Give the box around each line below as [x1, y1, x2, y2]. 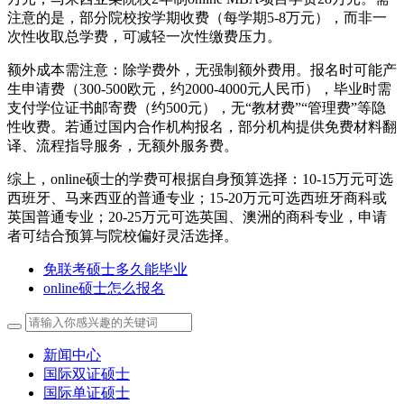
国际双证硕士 [43, 365, 130, 381]
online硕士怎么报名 [43, 280, 165, 296]
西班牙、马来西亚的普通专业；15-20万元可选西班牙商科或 [7, 189, 387, 206]
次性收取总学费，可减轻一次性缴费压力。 [7, 28, 281, 44]
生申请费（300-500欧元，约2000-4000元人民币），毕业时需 [7, 80, 391, 96]
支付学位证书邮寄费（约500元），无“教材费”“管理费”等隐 [7, 99, 386, 115]
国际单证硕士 [43, 384, 130, 400]
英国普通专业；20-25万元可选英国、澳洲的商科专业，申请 [7, 208, 387, 225]
